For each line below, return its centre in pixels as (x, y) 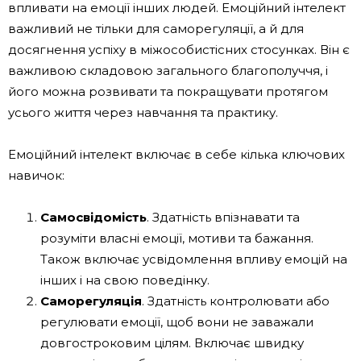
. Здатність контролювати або (236, 301)
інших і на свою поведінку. (125, 280)
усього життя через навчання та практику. (143, 112)
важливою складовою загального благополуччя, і (168, 70)
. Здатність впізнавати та (223, 217)
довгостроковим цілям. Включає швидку (172, 342)
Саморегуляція (91, 301)
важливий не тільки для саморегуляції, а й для (156, 28)
